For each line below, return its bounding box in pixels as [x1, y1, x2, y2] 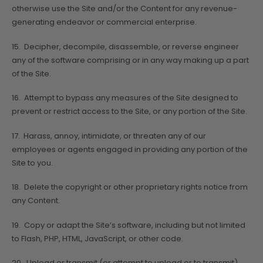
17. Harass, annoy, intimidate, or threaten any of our [12, 130, 206, 141]
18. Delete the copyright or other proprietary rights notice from [12, 181, 248, 193]
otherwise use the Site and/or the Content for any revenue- [12, 3, 237, 15]
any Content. [12, 195, 60, 207]
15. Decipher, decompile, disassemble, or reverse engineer [12, 41, 239, 52]
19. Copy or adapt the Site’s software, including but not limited [12, 219, 245, 231]
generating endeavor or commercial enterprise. [12, 16, 197, 28]
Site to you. [12, 157, 53, 168]
